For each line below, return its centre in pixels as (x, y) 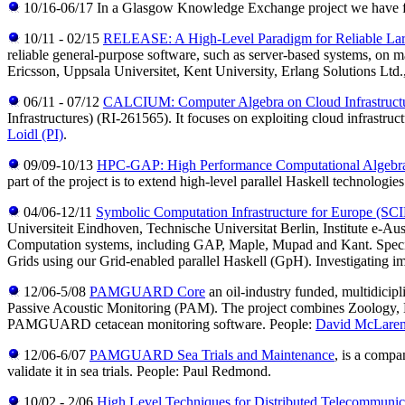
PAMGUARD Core (147, 292)
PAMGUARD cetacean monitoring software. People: (161, 325)
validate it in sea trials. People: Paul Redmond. (139, 372)
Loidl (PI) (35, 135)
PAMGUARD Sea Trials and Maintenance (212, 355)
